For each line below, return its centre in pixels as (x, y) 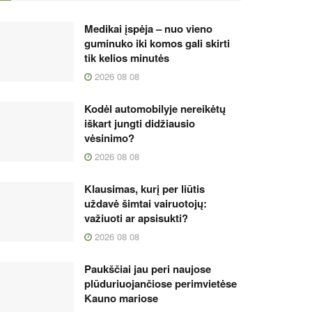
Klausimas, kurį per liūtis (145, 189)
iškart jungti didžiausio (140, 123)
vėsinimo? (109, 138)
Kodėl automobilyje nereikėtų (155, 109)
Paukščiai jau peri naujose (148, 269)
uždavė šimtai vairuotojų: (146, 203)
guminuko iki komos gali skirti (157, 43)
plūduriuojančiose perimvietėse (161, 283)
